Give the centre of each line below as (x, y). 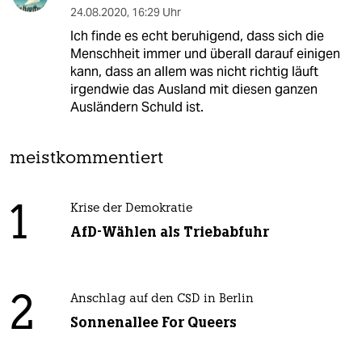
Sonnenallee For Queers (153, 323)
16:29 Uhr (156, 13)
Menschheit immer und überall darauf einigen (205, 54)
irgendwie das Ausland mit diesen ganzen (194, 90)
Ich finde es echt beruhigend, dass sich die (197, 36)
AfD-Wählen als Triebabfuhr (169, 232)
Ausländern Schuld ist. (137, 107)
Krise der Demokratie (131, 209)
